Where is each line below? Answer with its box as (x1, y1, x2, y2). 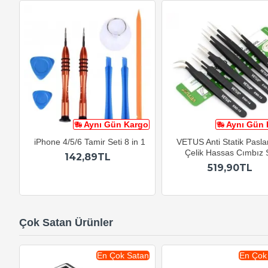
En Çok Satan (97, 251, 149, 261)
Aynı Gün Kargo (84, 120, 148, 130)
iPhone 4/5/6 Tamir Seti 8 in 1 (34, 137, 145, 147)
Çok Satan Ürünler (19, 217, 113, 229)
